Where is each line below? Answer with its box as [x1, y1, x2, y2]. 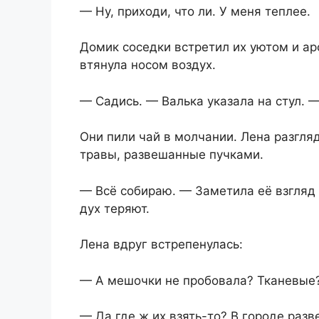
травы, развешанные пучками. [80, 147, 263, 162]
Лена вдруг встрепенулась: [80, 237, 243, 252]
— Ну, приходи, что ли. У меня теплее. [80, 4, 310, 19]
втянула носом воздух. [80, 58, 216, 73]
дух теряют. [80, 201, 150, 216]
